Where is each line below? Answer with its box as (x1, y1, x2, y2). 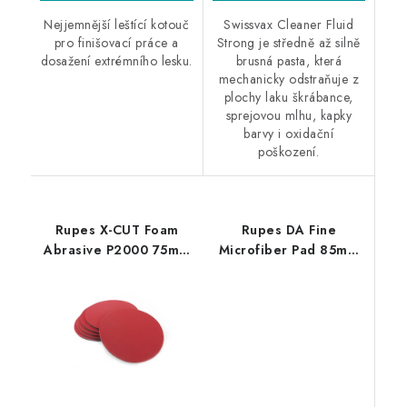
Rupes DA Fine (241, 220, 336, 239)
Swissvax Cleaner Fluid (223, 15, 354, 34)
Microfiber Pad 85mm (218, 240, 359, 259)
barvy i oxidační (243, 124, 334, 143)
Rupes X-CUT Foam (55, 220, 179, 239)
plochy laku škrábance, (223, 87, 353, 106)
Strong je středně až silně (216, 33, 361, 52)
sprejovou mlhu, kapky (225, 105, 352, 124)
